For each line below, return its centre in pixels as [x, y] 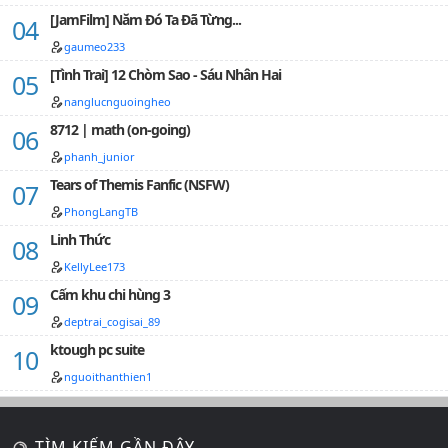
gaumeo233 [94, 46]
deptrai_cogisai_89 [112, 321]
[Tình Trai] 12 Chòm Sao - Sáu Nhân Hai [165, 74]
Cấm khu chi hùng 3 [110, 294]
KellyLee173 [94, 266]
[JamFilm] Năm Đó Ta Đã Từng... [145, 19]
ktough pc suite [97, 349]
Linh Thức [80, 239]
